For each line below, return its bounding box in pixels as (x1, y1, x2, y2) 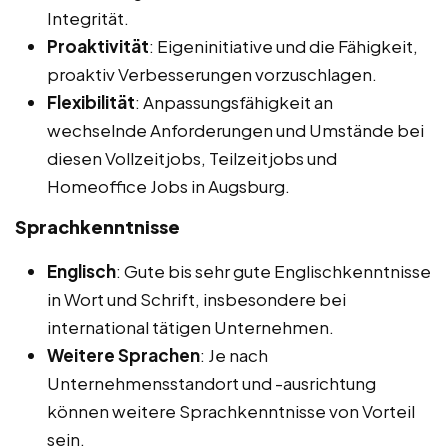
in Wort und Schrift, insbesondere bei (47, 287, 346, 310)
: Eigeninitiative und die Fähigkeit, (149, 34, 418, 57)
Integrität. (47, 6, 129, 29)
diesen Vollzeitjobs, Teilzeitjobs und (47, 146, 337, 169)
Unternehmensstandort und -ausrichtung (47, 371, 376, 394)
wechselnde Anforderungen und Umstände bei (47, 118, 424, 141)
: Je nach (200, 343, 268, 366)
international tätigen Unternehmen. (47, 315, 334, 338)
